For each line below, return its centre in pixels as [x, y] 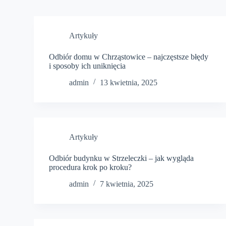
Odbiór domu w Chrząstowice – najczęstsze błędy [129, 57]
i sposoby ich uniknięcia [88, 66]
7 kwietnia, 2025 [127, 184]
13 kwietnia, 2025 [129, 82]
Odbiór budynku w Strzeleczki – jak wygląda [122, 158]
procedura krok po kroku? [91, 167]
